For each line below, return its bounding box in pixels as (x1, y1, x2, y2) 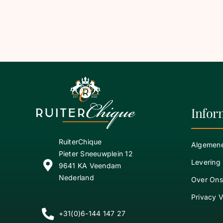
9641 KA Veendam (58, 161, 121, 170)
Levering (191, 158, 221, 167)
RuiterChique (58, 137, 102, 146)
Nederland (58, 173, 94, 182)
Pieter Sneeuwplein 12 (58, 149, 133, 158)
